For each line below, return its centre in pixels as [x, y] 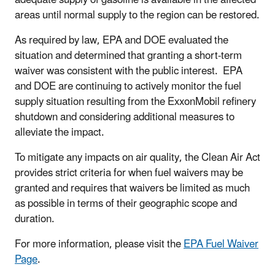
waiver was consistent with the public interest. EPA [129, 71]
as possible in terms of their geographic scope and [126, 203]
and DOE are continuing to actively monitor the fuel [128, 86]
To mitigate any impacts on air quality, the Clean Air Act [137, 157]
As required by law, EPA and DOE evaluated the [122, 40]
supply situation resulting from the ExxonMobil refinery [135, 102]
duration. [35, 219]
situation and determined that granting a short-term [128, 56]
